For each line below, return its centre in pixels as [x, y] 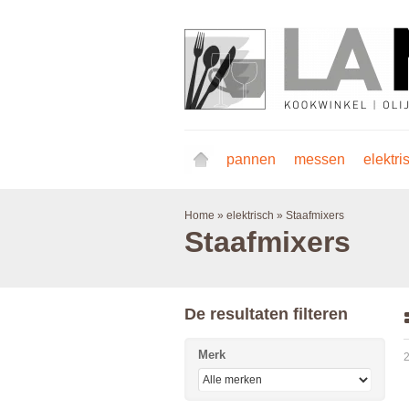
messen [320, 159]
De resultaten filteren [266, 314]
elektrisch [250, 215]
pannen [251, 159]
